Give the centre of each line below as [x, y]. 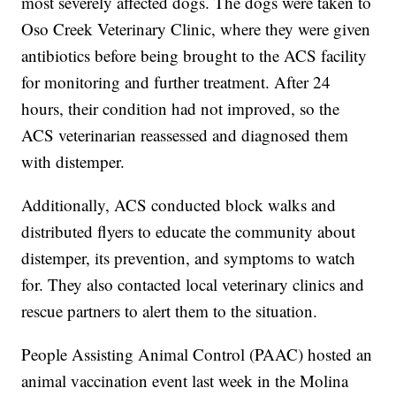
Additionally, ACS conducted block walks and [179, 204]
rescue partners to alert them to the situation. [170, 310]
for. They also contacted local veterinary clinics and [193, 284]
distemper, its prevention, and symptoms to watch [189, 257]
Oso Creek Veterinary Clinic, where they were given [196, 28]
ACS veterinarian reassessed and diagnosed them [185, 134]
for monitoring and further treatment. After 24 [176, 81]
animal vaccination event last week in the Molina [185, 380]
